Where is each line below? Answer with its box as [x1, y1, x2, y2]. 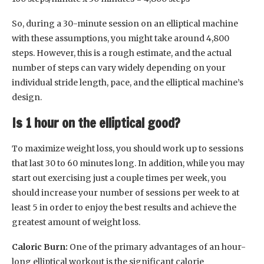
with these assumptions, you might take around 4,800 [12, 32, 229, 44]
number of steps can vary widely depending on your [12, 62, 226, 73]
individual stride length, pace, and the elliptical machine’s [12, 77, 243, 88]
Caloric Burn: [12, 241, 70, 252]
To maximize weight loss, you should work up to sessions [12, 143, 243, 154]
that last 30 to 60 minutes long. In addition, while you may [12, 157, 245, 169]
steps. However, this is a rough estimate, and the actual [12, 47, 232, 58]
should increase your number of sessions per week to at [12, 187, 239, 198]
